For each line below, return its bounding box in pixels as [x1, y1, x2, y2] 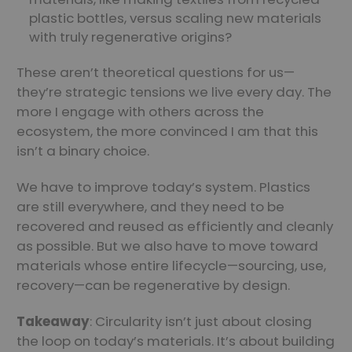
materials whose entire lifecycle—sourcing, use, [16, 256, 326, 276]
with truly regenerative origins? [29, 27, 233, 47]
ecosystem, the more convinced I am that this [16, 122, 318, 141]
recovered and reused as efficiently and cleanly [16, 217, 333, 236]
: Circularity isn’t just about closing [90, 312, 312, 332]
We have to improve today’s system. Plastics [16, 178, 310, 197]
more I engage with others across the [16, 102, 264, 122]
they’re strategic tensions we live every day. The [16, 82, 332, 102]
